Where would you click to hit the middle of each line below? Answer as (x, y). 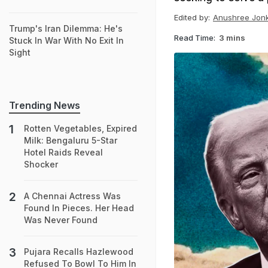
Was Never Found (61, 220)
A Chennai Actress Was (72, 196)
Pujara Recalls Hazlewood (79, 252)
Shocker (41, 164)
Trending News (45, 105)
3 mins (232, 37)
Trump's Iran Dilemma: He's (66, 28)
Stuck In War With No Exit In (66, 40)
